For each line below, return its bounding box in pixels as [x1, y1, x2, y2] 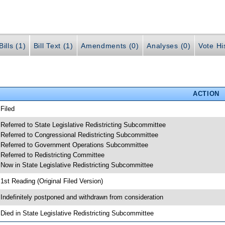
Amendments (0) [81, 42, 139, 50]
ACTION [192, 89, 219, 97]
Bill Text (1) [33, 42, 73, 50]
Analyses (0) [147, 42, 191, 50]
